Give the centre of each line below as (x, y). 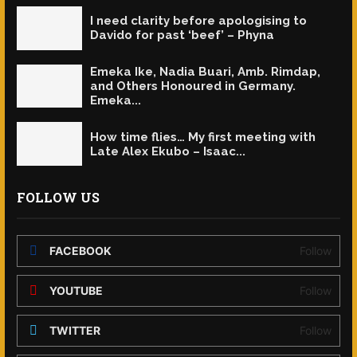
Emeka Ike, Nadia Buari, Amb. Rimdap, (205, 71)
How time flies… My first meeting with (203, 137)
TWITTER (75, 330)
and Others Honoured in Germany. (193, 86)
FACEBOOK (80, 250)
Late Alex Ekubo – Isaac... (168, 151)
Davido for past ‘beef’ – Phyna (182, 35)
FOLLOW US (58, 197)
